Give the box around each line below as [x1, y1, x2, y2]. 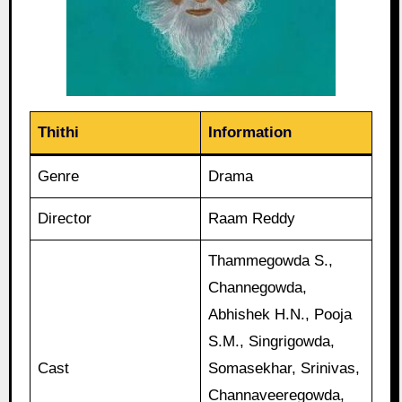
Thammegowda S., [208, 252, 334, 270]
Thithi [38, 124, 80, 142]
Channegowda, [208, 279, 308, 297]
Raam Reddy [208, 210, 296, 228]
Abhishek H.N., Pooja [208, 306, 353, 324]
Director [38, 210, 92, 228]
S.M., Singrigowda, [208, 333, 336, 351]
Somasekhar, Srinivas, [208, 360, 361, 378]
